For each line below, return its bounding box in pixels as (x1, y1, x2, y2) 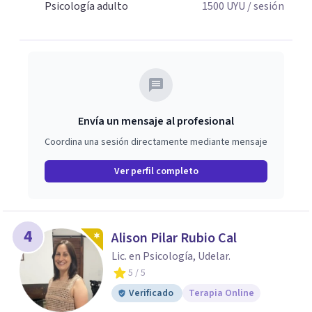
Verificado (129, 286, 173, 300)
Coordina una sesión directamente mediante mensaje (45, 135, 267, 149)
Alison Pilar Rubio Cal (111, 228, 237, 248)
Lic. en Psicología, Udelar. (111, 249, 231, 264)
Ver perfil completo (114, 164, 198, 178)
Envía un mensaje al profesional (78, 114, 234, 129)
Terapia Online (189, 286, 254, 300)
